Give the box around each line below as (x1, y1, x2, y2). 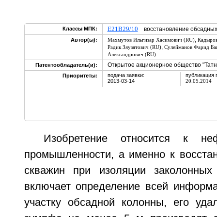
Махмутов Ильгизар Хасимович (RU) (107, 37, 195, 43)
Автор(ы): (70, 37, 97, 43)
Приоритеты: (62, 73, 97, 78)
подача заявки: (107, 72, 144, 78)
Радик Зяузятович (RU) (107, 44, 161, 50)
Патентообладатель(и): (35, 62, 97, 68)
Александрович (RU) (107, 51, 156, 57)
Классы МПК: (62, 26, 97, 31)
